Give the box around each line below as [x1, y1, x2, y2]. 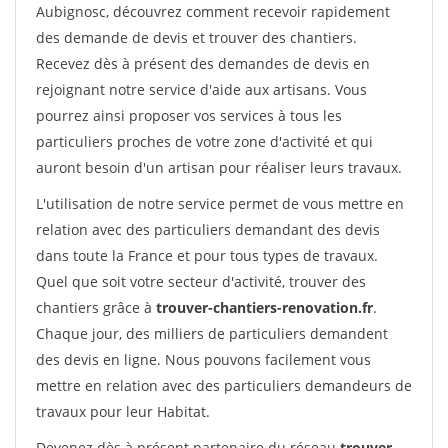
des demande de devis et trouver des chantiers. [36, 28, 357, 47]
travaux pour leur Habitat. [36, 402, 210, 421]
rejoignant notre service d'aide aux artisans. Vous [36, 80, 367, 99]
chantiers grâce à [36, 298, 156, 317]
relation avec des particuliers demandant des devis [36, 220, 380, 239]
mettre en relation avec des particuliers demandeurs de [36, 376, 412, 395]
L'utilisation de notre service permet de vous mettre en [36, 194, 404, 213]
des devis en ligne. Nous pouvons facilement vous [36, 350, 371, 369]
